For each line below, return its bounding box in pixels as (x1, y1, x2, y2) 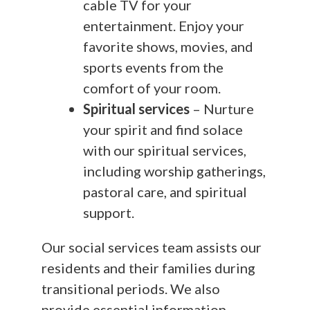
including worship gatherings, (83, 162, 266, 179)
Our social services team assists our (42, 238, 262, 255)
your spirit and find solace (83, 120, 243, 138)
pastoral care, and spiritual (83, 183, 247, 200)
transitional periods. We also (42, 280, 220, 297)
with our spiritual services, (83, 141, 246, 158)
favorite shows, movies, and (83, 37, 253, 55)
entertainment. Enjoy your (83, 17, 244, 34)
